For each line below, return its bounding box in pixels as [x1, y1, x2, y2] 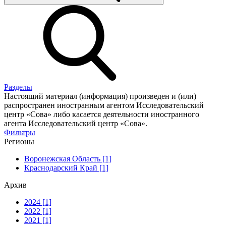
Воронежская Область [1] [24, 154, 111, 163]
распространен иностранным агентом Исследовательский [4, 100, 204, 109]
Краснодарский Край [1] [24, 163, 108, 172]
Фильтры [4, 128, 35, 137]
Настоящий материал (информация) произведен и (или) [4, 91, 196, 100]
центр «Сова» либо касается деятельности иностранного [4, 109, 199, 119]
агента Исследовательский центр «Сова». [4, 119, 147, 128]
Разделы [4, 82, 32, 91]
